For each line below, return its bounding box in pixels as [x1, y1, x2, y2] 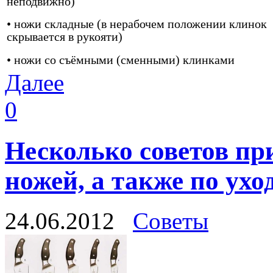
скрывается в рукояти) [7, 29, 126, 43]
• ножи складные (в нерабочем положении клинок [7, 16, 267, 30]
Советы [133, 208, 208, 235]
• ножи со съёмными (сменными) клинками [7, 52, 238, 66]
